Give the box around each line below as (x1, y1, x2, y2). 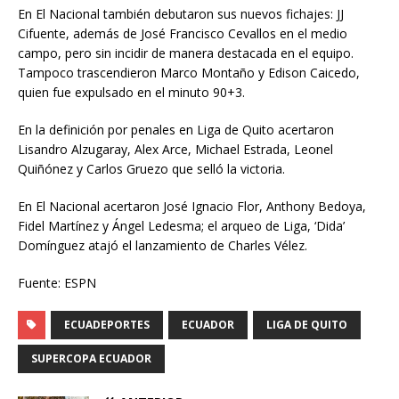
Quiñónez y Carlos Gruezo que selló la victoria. (18, 160, 285, 178)
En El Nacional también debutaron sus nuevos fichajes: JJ (18, 5, 344, 23)
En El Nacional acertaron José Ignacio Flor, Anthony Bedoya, (18, 198, 366, 216)
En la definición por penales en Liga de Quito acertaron (18, 121, 334, 139)
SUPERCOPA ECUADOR (31, 351, 151, 367)
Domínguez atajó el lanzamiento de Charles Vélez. (18, 237, 307, 255)
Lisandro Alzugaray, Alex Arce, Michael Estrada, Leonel (18, 141, 333, 159)
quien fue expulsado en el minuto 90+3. (18, 84, 245, 102)
